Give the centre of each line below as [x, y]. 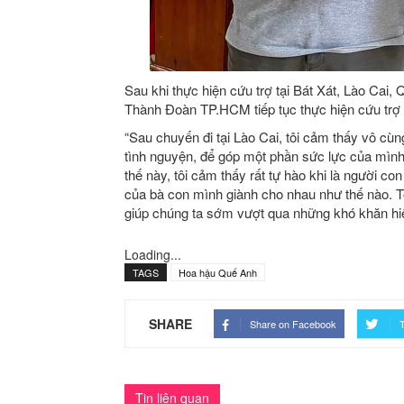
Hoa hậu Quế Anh [218, 272]
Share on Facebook [293, 324]
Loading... [153, 254]
